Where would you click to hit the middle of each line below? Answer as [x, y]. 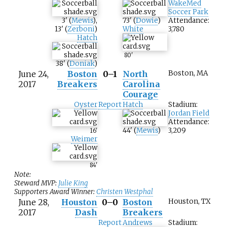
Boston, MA [188, 73]
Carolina [141, 84]
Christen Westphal [125, 192]
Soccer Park [188, 12]
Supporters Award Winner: [55, 192]
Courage [140, 94]
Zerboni [81, 29]
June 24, [33, 74]
